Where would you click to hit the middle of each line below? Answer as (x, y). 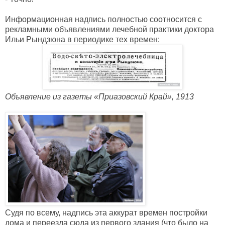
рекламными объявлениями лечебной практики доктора (109, 30)
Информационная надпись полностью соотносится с (103, 20)
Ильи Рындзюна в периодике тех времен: (82, 40)
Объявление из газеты (49, 97)
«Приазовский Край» (133, 97)
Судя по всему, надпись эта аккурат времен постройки (106, 213)
